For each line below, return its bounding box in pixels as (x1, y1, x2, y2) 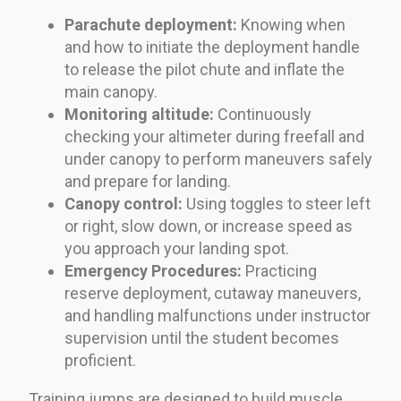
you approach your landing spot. (64, 238, 289, 258)
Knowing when (237, 14, 346, 34)
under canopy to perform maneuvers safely (64, 149, 372, 168)
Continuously (214, 104, 311, 124)
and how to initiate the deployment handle (64, 37, 360, 56)
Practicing (242, 260, 317, 280)
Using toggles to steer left (183, 193, 371, 213)
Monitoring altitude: (64, 104, 214, 124)
